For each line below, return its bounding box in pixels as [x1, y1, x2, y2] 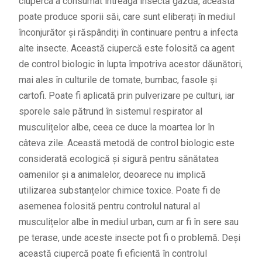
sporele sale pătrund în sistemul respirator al [18, 106, 202, 118]
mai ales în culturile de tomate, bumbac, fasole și [18, 74, 217, 86]
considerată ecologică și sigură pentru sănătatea [18, 153, 219, 165]
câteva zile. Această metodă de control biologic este [18, 137, 235, 149]
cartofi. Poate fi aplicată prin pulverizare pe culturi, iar [18, 90, 235, 102]
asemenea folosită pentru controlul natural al [18, 201, 200, 212]
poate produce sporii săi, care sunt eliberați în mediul [18, 11, 235, 23]
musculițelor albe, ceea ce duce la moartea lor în [18, 122, 215, 133]
